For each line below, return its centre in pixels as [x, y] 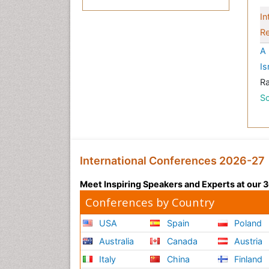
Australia [116, 241]
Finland [247, 259]
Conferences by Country [150, 202]
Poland [247, 223]
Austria [247, 241]
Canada [181, 241]
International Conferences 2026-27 [172, 161]
